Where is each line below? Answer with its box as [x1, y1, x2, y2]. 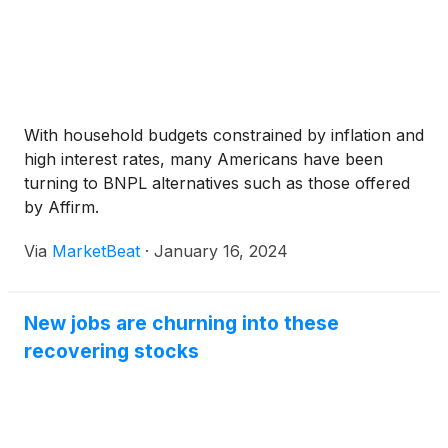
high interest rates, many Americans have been [24, 149, 383, 169]
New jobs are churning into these [24, 311, 339, 335]
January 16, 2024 [154, 241, 288, 261]
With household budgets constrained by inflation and [24, 125, 424, 145]
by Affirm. [24, 197, 99, 217]
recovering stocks [24, 339, 199, 363]
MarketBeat [52, 241, 140, 261]
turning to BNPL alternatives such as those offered [24, 173, 410, 193]
